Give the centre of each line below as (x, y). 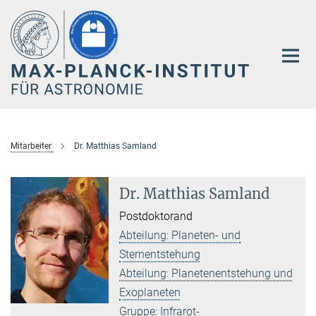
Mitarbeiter (31, 146)
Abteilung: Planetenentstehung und (206, 273)
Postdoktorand (156, 216)
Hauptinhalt (33, 13)
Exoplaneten (150, 292)
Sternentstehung (160, 254)
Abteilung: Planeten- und (180, 235)
